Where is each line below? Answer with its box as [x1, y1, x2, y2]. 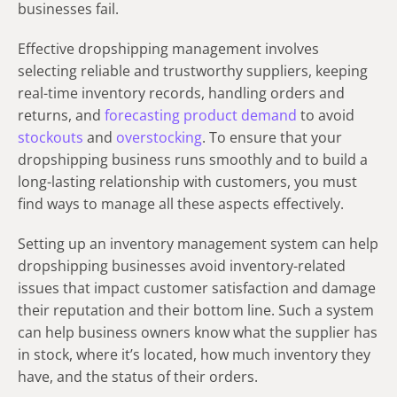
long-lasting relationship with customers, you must [18, 172, 357, 192]
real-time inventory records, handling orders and [18, 83, 345, 104]
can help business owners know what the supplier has [18, 323, 378, 343]
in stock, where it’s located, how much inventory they [18, 345, 370, 365]
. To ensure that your [202, 128, 342, 148]
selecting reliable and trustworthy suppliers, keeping [18, 61, 368, 82]
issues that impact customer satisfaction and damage [18, 278, 376, 299]
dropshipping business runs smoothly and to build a [18, 150, 368, 170]
